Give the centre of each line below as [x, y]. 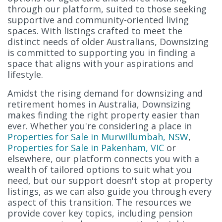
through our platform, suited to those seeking [107, 9]
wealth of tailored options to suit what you [100, 169]
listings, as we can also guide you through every [110, 191]
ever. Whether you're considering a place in [100, 126]
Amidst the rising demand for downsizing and [105, 93]
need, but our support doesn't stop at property [110, 180]
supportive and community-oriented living [98, 20]
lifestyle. [25, 74]
